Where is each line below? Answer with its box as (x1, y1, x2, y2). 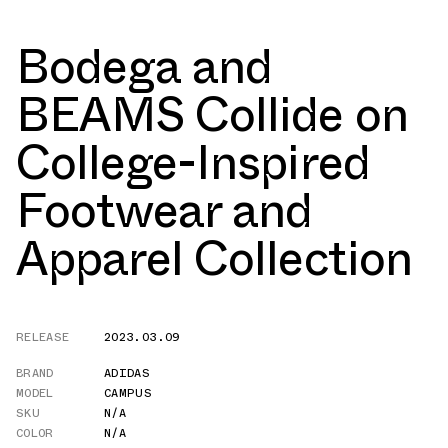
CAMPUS (104, 383, 153, 402)
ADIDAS (104, 363, 151, 382)
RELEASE (16, 327, 70, 346)
